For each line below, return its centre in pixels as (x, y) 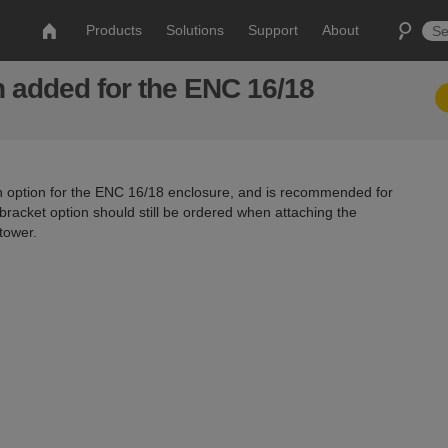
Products (114, 30)
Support (273, 30)
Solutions (195, 30)
